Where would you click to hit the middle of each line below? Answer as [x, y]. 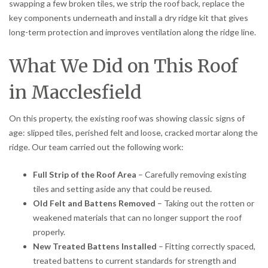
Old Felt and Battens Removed [94, 203]
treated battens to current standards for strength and [135, 260]
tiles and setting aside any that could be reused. [122, 188]
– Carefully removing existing [191, 174]
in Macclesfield [75, 92]
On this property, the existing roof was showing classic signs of [127, 118]
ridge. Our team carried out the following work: [96, 147]
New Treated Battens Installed [95, 246]
